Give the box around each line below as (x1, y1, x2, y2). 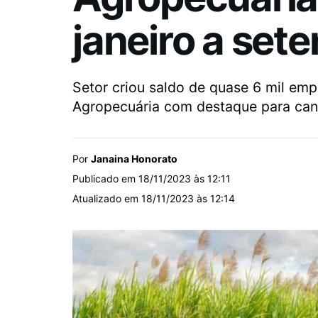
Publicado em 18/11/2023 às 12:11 (72, 172, 231, 185)
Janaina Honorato (91, 153, 177, 165)
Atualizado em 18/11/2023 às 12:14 (72, 192, 235, 205)
